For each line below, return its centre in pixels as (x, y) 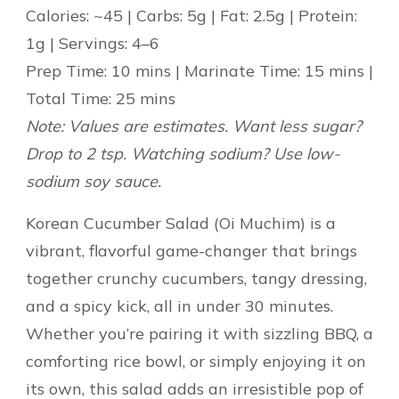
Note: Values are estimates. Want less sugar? (194, 126)
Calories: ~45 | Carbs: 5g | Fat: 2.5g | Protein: (191, 15)
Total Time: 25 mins (101, 98)
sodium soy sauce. (94, 181)
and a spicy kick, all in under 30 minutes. (179, 305)
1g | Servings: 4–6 (93, 43)
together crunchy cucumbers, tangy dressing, (196, 278)
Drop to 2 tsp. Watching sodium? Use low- (183, 153)
